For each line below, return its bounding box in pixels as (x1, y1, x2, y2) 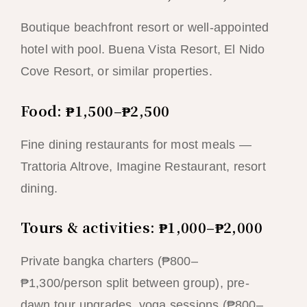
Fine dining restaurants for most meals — (20, 137, 251, 151)
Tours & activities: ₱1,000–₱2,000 (20, 217, 262, 238)
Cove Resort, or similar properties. (20, 64, 212, 78)
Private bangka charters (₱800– (20, 254, 198, 269)
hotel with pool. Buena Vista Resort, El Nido (20, 42, 265, 56)
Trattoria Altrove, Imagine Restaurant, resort (20, 159, 266, 173)
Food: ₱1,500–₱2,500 (20, 100, 170, 121)
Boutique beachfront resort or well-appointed (20, 20, 269, 34)
